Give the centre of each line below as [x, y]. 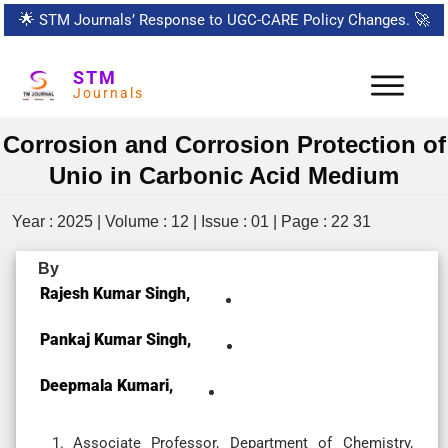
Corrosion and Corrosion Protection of [224, 144]
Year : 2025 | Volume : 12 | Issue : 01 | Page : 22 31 [191, 221]
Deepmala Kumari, [106, 385]
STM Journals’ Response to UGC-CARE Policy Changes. [224, 20]
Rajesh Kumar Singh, [115, 293]
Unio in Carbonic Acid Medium [224, 175]
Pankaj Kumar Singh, [115, 339]
